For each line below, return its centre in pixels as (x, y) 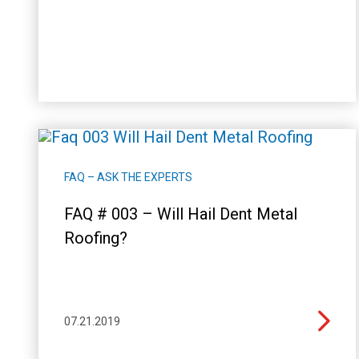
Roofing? (96, 238)
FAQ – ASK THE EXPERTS (128, 177)
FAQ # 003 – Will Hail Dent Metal (181, 214)
